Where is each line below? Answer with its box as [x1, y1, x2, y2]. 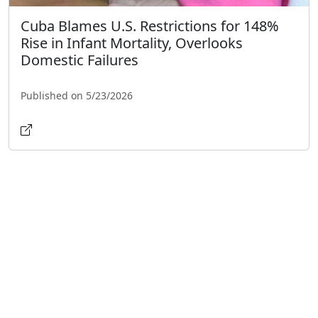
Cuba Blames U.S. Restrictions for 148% [21, 16, 279, 35]
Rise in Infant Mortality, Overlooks [21, 33, 243, 53]
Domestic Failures [21, 50, 138, 70]
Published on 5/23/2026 [21, 88, 133, 102]
